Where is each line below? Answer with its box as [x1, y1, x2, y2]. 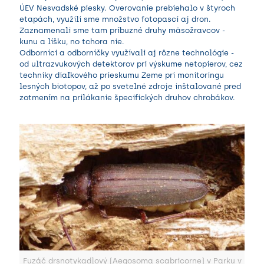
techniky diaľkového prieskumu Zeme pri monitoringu [19, 70, 224, 80]
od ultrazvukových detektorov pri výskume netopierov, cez [19, 59, 243, 68]
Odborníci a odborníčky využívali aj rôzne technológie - [19, 48, 234, 57]
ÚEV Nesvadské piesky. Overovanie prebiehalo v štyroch [19, 3, 235, 12]
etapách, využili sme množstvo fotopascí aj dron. [19, 14, 211, 24]
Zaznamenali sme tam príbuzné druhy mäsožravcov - [19, 25, 225, 35]
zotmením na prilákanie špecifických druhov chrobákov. [19, 93, 235, 102]
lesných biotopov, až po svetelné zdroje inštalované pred [19, 81, 241, 91]
